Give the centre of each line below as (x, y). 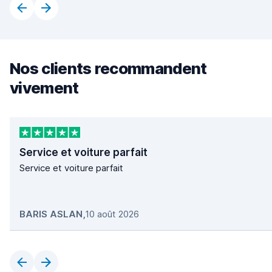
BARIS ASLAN (51, 214)
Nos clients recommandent (108, 68)
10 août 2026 (112, 214)
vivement (44, 87)
